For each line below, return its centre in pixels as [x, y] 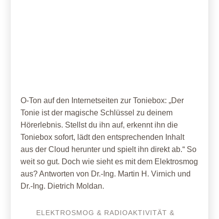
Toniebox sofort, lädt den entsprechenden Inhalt [103, 137]
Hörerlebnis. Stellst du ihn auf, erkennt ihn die [99, 125]
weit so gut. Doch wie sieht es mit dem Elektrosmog [109, 162]
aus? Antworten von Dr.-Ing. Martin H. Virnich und [106, 174]
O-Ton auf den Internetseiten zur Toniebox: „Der [102, 100]
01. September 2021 [166, 39]
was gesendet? [159, 67]
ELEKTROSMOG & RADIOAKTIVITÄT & [106, 213]
